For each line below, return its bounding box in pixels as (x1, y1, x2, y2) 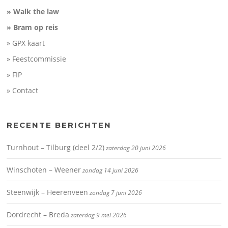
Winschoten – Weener (7, 165, 81, 175)
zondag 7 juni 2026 (90, 188, 142, 197)
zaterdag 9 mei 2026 (71, 211, 127, 220)
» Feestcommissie (7, 54, 67, 64)
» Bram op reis (7, 22, 59, 33)
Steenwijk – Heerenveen (7, 187, 89, 197)
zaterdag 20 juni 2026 (106, 144, 166, 153)
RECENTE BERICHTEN (7, 120, 112, 130)
